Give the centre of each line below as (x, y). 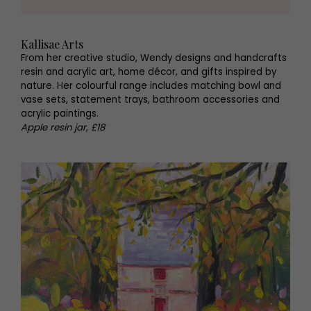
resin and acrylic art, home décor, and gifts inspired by (149, 72)
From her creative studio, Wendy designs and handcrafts (154, 58)
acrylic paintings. (60, 114)
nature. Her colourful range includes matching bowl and (151, 86)
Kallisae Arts (52, 44)
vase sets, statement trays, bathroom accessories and (150, 100)
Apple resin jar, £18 (63, 127)
